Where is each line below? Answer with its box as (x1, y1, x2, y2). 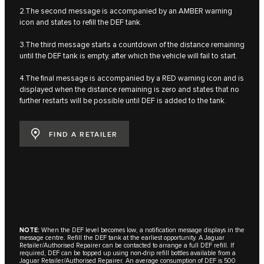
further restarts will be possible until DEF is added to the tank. (19, 96, 226, 106)
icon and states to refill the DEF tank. (19, 18, 142, 28)
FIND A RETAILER (49, 130, 118, 139)
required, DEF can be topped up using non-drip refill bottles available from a (19, 249, 236, 258)
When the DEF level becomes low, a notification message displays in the (39, 226, 245, 235)
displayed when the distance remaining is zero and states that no (19, 85, 239, 95)
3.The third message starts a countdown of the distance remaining (19, 40, 245, 50)
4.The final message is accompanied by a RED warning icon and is (19, 74, 244, 84)
